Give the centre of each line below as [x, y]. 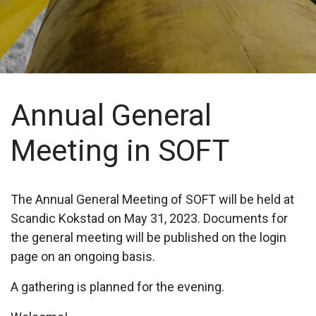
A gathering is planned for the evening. [117, 287]
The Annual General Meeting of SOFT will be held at [152, 199]
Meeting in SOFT [120, 151]
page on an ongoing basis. [83, 256]
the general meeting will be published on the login [148, 237]
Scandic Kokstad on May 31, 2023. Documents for [149, 218]
